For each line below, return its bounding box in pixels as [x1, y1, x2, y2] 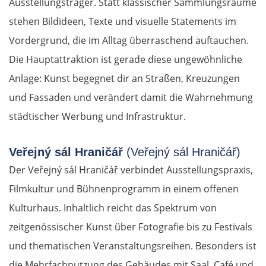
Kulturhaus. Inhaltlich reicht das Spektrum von [9, 201, 217, 215]
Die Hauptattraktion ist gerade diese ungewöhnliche [9, 53, 242, 66]
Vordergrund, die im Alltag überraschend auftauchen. [9, 34, 249, 47]
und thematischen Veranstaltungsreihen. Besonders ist [9, 239, 256, 253]
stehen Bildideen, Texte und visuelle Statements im [9, 15, 236, 28]
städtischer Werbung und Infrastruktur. [9, 110, 186, 123]
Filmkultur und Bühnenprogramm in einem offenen [9, 182, 239, 196]
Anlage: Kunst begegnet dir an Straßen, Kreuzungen [9, 72, 240, 85]
